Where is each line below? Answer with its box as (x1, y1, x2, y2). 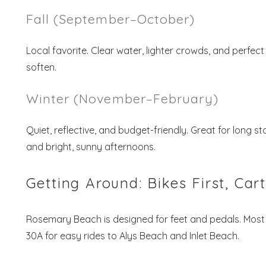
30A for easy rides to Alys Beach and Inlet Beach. (26, 229, 239, 242)
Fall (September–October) (26, 10, 195, 27)
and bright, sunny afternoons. (26, 140, 156, 153)
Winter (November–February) (26, 90, 218, 106)
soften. (26, 61, 56, 73)
